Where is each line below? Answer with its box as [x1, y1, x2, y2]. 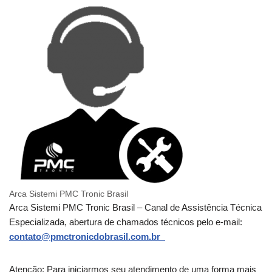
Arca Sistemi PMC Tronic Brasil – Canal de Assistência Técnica [9, 202, 262, 212]
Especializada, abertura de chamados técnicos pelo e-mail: [9, 217, 242, 227]
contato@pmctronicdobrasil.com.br [9, 231, 165, 242]
